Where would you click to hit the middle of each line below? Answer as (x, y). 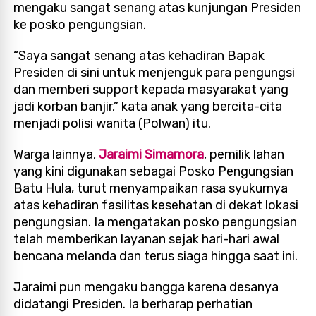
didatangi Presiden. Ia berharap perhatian (133, 304)
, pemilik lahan (244, 154)
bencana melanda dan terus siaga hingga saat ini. (156, 256)
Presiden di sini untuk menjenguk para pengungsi (154, 72)
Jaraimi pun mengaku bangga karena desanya (146, 287)
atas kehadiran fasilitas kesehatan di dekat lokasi (156, 205)
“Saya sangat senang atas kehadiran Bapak (139, 55)
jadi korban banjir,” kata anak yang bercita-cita (148, 106)
